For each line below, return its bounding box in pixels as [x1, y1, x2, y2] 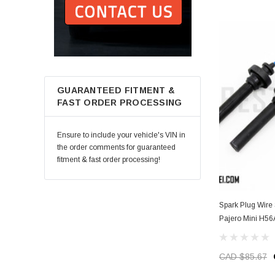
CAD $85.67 [219, 251, 267, 261]
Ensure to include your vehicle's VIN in [57, 131, 185, 140]
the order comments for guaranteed [57, 143, 176, 152]
